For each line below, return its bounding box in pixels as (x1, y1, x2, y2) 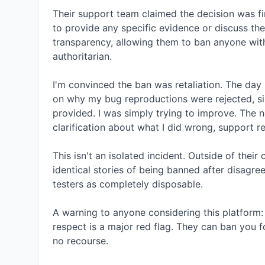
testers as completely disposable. (53, 178, 203, 190)
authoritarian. (53, 50, 112, 62)
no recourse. (53, 235, 108, 247)
